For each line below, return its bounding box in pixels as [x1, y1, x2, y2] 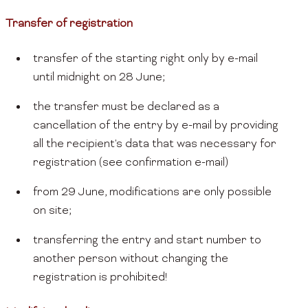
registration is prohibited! [33, 271, 168, 285]
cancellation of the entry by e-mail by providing [33, 119, 278, 133]
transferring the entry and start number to [33, 234, 261, 248]
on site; [33, 204, 71, 219]
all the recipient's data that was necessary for [33, 137, 276, 152]
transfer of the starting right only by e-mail [33, 52, 258, 67]
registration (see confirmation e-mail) [33, 156, 228, 170]
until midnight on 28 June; [33, 71, 164, 85]
